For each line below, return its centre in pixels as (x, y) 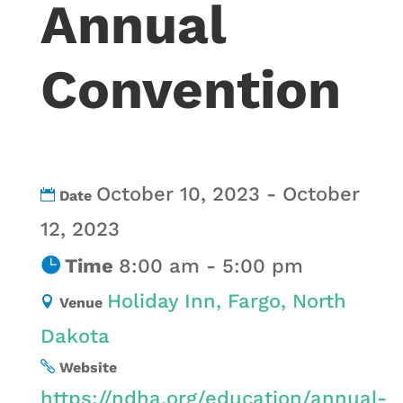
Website (88, 367)
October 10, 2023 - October (228, 193)
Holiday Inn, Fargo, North (226, 300)
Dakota (75, 336)
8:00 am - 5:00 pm (210, 265)
